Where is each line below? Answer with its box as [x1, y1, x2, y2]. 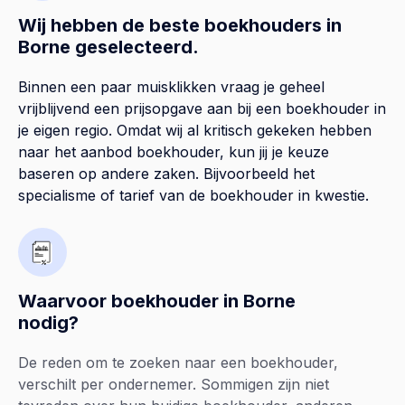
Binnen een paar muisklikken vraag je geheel [18, 78, 325, 97]
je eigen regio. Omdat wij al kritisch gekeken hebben [18, 121, 372, 140]
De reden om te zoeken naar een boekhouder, [18, 353, 338, 372]
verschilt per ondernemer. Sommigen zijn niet [18, 375, 329, 394]
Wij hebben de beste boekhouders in [18, 14, 342, 37]
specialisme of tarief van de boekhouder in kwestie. [18, 186, 369, 205]
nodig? [18, 312, 79, 334]
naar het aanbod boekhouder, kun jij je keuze [18, 143, 329, 162]
